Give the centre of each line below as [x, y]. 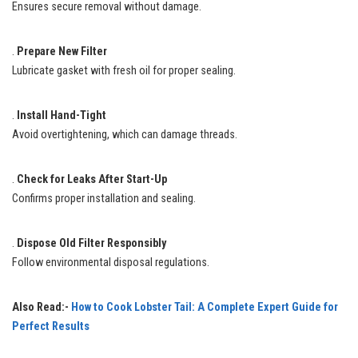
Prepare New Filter [62, 51]
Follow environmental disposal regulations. [111, 262]
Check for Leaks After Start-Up [92, 179]
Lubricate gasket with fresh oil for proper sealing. [124, 70]
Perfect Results [51, 326]
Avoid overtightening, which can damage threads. [125, 134]
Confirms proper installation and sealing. [104, 198]
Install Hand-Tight [62, 115]
